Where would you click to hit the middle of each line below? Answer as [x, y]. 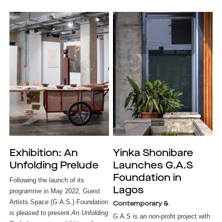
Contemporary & [141, 204]
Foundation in [147, 178]
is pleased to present [40, 213]
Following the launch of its [47, 180]
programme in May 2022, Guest [55, 191]
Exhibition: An [43, 154]
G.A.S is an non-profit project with [162, 216]
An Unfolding [89, 213]
